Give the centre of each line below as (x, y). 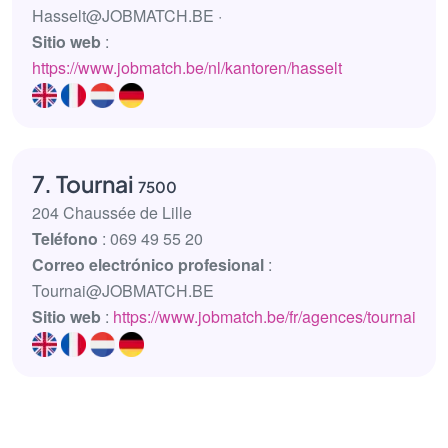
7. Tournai (85, 183)
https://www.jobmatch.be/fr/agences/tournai (264, 316)
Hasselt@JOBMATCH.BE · (127, 15)
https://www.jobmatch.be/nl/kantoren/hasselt (187, 67)
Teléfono (65, 238)
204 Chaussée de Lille (112, 212)
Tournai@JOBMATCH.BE (123, 290)
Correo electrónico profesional (148, 264)
